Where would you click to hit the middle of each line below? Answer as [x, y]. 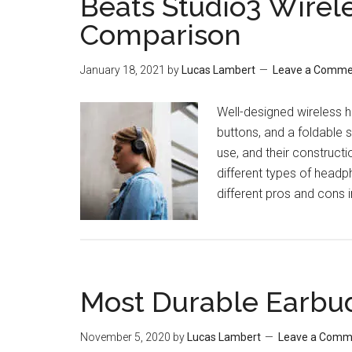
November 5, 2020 [125, 337]
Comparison [161, 35]
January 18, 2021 [123, 70]
